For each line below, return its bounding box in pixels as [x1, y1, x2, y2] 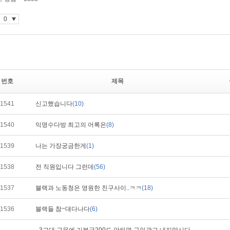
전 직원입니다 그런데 [35, 163, 94, 170]
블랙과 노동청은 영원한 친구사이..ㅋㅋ [35, 184, 142, 191]
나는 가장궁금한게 [35, 142, 86, 149]
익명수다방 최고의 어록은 [35, 121, 106, 128]
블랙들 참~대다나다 [35, 205, 90, 213]
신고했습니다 [35, 100, 72, 107]
